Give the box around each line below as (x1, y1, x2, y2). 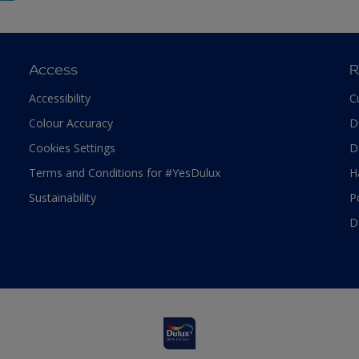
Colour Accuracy (28, 115, 113, 131)
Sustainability (28, 189, 96, 205)
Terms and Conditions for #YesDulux (28, 164, 220, 180)
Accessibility (28, 90, 91, 106)
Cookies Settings (28, 139, 115, 155)
